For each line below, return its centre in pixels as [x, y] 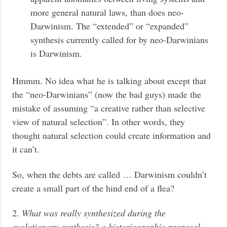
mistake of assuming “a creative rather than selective [109, 108]
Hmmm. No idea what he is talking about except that [109, 81]
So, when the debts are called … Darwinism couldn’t [110, 174]
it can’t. [26, 149]
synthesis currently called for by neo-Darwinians [120, 40]
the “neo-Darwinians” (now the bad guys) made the [107, 94]
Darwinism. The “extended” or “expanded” [110, 26]
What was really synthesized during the [94, 213]
